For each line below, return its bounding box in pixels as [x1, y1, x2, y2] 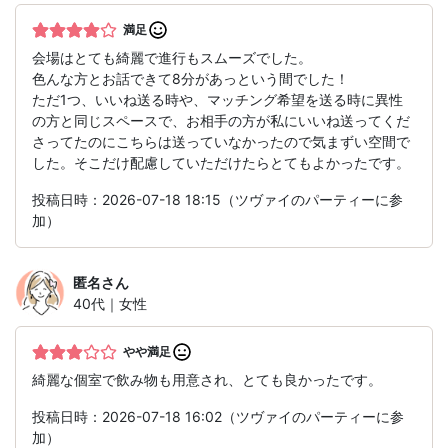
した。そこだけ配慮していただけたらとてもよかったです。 [32, 154, 410, 172]
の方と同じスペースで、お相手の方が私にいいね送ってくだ [32, 112, 410, 130]
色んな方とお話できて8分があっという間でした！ [32, 70, 349, 88]
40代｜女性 [73, 295, 147, 313]
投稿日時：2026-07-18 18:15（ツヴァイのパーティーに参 [32, 191, 403, 209]
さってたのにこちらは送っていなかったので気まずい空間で [32, 133, 410, 151]
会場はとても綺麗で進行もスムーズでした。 [32, 49, 312, 67]
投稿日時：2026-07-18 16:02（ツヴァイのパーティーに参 [32, 408, 404, 426]
